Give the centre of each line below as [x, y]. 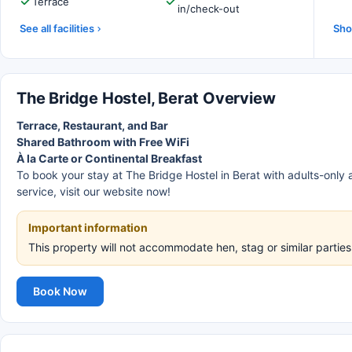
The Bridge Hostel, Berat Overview [146, 98]
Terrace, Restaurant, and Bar [92, 125]
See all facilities [57, 28]
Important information [88, 227]
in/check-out [209, 9]
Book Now [60, 291]
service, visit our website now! [93, 191]
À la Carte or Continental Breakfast [109, 158]
